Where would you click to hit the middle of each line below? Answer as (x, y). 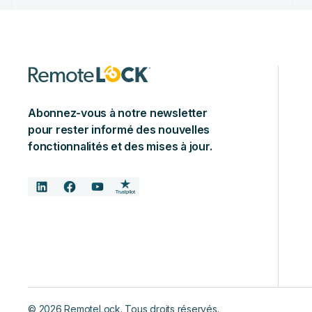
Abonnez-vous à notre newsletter (118, 113)
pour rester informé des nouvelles (119, 130)
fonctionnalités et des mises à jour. (120, 146)
